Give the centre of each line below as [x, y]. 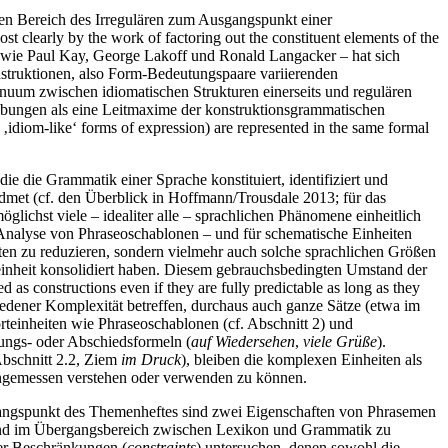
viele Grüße [340, 341]
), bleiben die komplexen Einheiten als [301, 359]
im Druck [151, 359]
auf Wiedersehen [243, 341]
